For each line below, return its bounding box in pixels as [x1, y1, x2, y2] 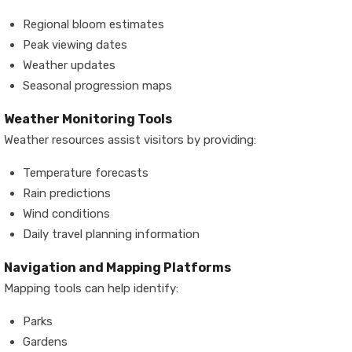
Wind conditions [23, 207, 110, 221]
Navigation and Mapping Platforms [4, 260, 231, 275]
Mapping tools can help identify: [4, 281, 178, 295]
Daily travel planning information [23, 227, 200, 241]
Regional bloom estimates [23, 17, 164, 31]
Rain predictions [23, 186, 111, 200]
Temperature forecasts [23, 166, 148, 180]
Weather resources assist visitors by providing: [4, 133, 256, 147]
